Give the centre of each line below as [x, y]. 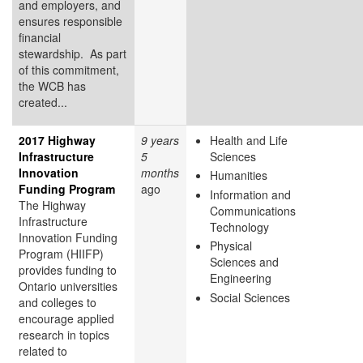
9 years [160, 140]
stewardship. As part [73, 53]
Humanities [239, 175]
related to [43, 350]
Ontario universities [68, 286]
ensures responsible [70, 21]
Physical [231, 246]
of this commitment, [69, 69]
